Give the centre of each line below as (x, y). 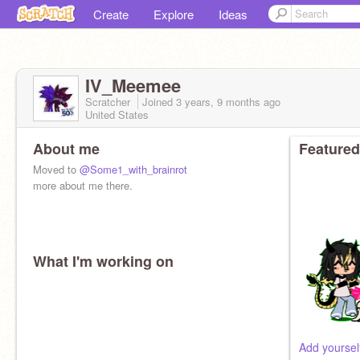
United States (117, 115)
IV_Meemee (133, 85)
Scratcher (109, 102)
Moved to (56, 169)
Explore (174, 14)
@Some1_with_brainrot (133, 169)
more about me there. (83, 185)
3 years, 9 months (218, 102)
